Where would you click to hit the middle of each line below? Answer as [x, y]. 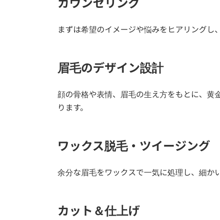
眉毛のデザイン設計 [110, 68]
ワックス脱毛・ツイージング [134, 146]
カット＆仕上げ [99, 211]
